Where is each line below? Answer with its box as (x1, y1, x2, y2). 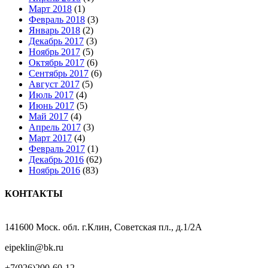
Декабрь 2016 (29, 154, 84, 165)
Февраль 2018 (29, 14, 85, 25)
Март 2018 (29, 3, 72, 14)
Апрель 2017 (29, 121, 81, 132)
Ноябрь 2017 (29, 46, 80, 57)
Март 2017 (29, 132, 72, 143)
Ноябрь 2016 (29, 165, 80, 175)
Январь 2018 (29, 25, 80, 35)
